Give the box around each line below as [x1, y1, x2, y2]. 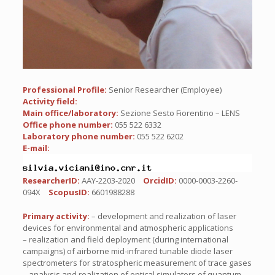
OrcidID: [142, 174, 179, 186]
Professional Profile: [22, 84, 109, 96]
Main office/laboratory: [22, 107, 120, 119]
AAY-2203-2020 [81, 174, 135, 186]
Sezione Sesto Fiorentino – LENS [120, 107, 240, 119]
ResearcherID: [22, 174, 82, 186]
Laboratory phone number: [22, 131, 137, 142]
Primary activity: [22, 210, 91, 222]
